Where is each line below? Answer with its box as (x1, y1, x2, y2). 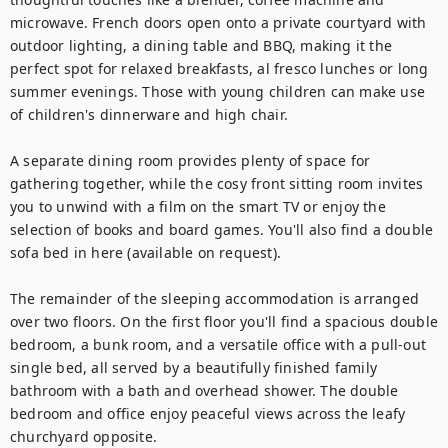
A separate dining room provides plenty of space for (10, 151, 371, 170)
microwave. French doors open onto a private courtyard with (10, 13, 427, 32)
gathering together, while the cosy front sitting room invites (10, 174, 424, 193)
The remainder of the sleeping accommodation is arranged (10, 289, 420, 308)
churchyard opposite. (10, 427, 162, 446)
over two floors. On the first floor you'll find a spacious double (10, 312, 439, 331)
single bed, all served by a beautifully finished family (10, 358, 378, 377)
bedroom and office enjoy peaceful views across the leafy (10, 404, 406, 423)
